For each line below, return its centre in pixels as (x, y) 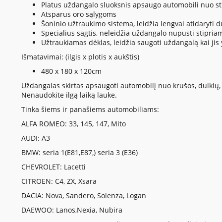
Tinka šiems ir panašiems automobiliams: (90, 110)
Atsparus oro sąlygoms (79, 14)
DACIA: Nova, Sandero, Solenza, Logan (83, 196)
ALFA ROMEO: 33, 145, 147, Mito (73, 124)
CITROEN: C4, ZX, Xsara (59, 181)
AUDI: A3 (35, 138)
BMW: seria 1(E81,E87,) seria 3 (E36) (79, 153)
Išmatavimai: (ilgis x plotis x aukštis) (80, 57)
